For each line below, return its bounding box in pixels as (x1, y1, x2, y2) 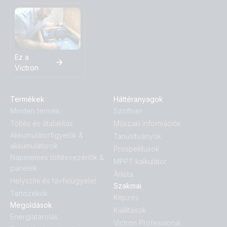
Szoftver (113, 106, 142, 116)
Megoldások (10, 201, 52, 210)
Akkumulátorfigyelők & (10, 131, 83, 140)
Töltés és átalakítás (10, 119, 73, 128)
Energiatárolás (10, 212, 58, 221)
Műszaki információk (113, 119, 181, 128)
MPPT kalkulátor (113, 157, 167, 166)
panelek (10, 164, 37, 173)
